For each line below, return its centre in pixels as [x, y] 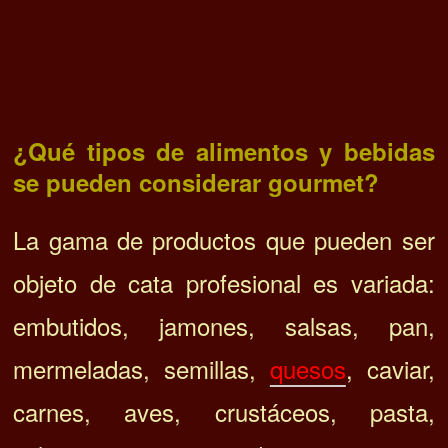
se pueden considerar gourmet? [196, 181]
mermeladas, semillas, [141, 368]
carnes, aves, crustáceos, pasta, [224, 411]
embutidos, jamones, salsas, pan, [224, 325]
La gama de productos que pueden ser [224, 239]
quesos [307, 368]
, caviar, [390, 368]
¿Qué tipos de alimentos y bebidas [224, 150]
